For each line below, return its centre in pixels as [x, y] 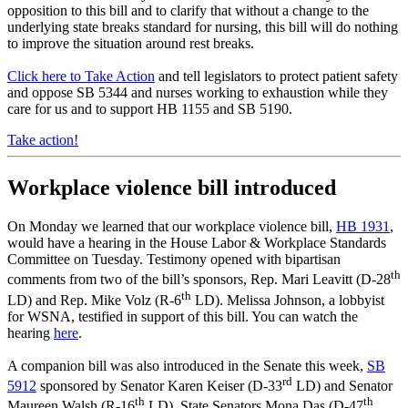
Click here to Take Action [81, 76]
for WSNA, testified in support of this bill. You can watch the [183, 316]
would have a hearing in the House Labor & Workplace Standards [197, 243]
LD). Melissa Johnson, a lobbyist [288, 300]
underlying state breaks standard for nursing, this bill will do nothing [203, 27]
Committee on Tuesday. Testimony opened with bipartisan [174, 260]
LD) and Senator [342, 386]
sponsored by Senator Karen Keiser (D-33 [159, 386]
